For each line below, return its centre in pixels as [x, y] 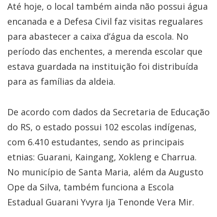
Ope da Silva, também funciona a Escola [91, 187]
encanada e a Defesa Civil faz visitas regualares [105, 22]
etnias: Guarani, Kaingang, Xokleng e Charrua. [102, 157]
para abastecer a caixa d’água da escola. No [98, 37]
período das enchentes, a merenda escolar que [105, 52]
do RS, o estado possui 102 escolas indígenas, [102, 127]
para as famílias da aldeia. [61, 82]
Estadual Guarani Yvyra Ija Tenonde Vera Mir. [101, 202]
